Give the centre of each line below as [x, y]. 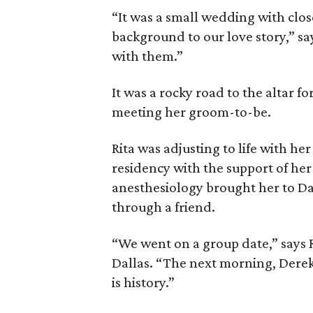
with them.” [147, 56]
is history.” [143, 282]
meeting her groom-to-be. [191, 112]
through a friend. [163, 207]
